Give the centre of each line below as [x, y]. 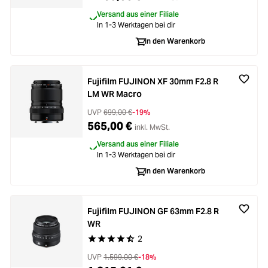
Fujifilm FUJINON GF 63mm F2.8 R [153, 211]
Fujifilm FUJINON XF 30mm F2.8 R [153, 81]
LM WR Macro [115, 94]
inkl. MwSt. [152, 127]
